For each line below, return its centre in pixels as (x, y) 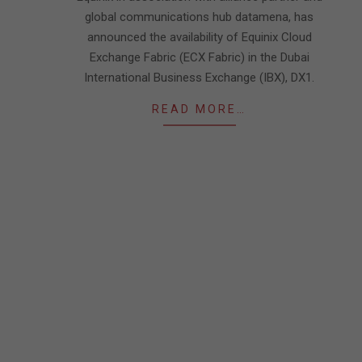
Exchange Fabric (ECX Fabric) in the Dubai (199, 57)
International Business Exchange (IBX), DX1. (199, 78)
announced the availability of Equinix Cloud (199, 37)
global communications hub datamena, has (199, 17)
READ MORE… (199, 109)
